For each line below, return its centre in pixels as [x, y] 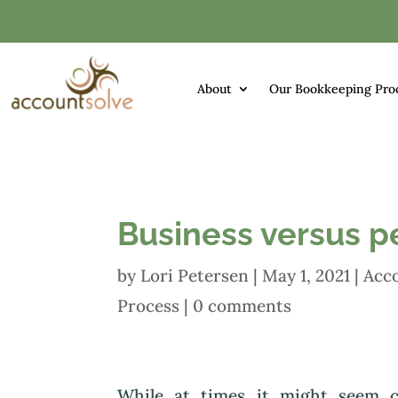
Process [148, 306]
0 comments [242, 306]
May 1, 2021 [306, 276]
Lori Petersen [195, 276]
